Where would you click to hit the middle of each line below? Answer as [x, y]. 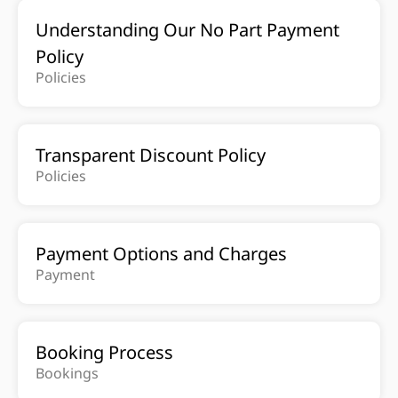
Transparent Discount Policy [151, 155]
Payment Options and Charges [161, 254]
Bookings [67, 373]
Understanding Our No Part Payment [187, 30]
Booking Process [104, 352]
